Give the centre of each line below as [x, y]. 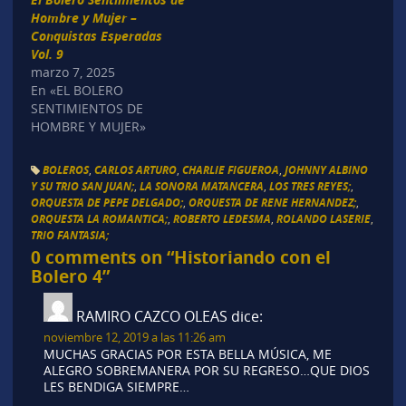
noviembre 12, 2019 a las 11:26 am [134, 337]
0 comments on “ [102, 256]
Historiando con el [252, 256]
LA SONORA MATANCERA [201, 186]
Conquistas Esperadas [96, 36]
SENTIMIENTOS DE [87, 109]
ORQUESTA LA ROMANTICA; [99, 218]
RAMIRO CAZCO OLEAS [151, 316]
